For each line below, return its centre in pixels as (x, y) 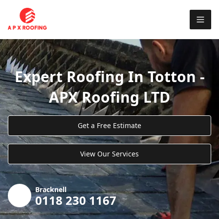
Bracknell (51, 189)
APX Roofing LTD (109, 97)
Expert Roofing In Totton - (109, 76)
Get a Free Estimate (109, 125)
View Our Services (109, 153)
